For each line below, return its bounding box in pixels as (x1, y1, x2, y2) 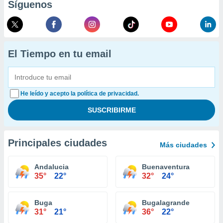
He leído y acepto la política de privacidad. (20, 90, 139, 97)
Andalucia (34, 163, 69, 171)
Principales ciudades (8, 137, 107, 148)
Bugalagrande (142, 199, 190, 207)
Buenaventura (142, 163, 190, 171)
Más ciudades (160, 141, 207, 149)
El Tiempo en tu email (8, 48, 111, 59)
